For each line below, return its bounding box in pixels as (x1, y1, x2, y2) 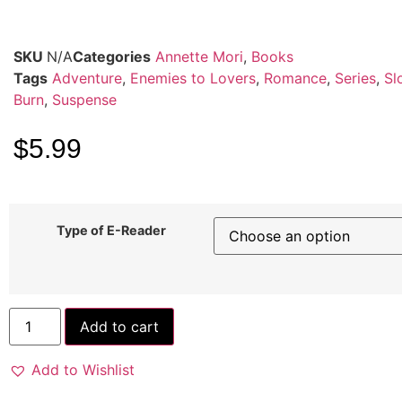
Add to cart (80, 317, 160, 336)
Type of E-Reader (57, 223, 166, 239)
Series (335, 68, 376, 87)
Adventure (52, 68, 122, 87)
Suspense (52, 90, 117, 109)
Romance (264, 68, 327, 87)
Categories (73, 47, 151, 66)
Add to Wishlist (31, 360, 135, 379)
